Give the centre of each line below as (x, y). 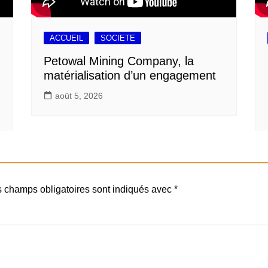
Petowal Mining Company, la (119, 61)
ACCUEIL (67, 38)
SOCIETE (118, 38)
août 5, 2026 (79, 95)
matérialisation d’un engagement (130, 75)
